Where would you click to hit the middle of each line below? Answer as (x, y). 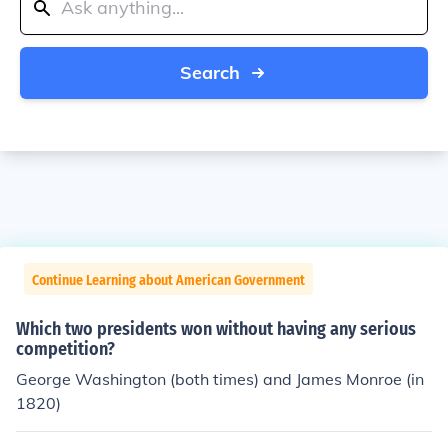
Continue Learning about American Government (168, 280)
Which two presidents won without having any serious (216, 329)
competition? (65, 349)
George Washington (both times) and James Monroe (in (220, 379)
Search (210, 72)
